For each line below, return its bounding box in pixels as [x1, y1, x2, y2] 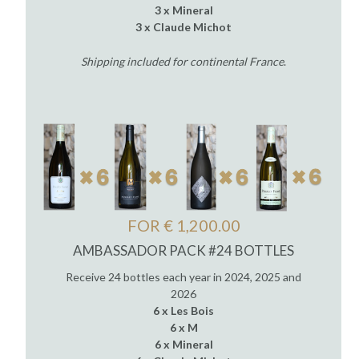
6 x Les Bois [153, 303, 214, 317]
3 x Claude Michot [135, 19, 232, 34]
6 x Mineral [154, 337, 213, 351]
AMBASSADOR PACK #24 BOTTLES [73, 242, 294, 260]
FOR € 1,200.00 [127, 215, 240, 235]
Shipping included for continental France [81, 54, 284, 68]
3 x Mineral [154, 2, 213, 17]
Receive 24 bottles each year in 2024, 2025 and [66, 269, 301, 284]
